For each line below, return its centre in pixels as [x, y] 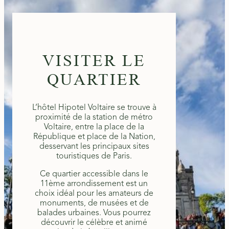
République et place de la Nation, [94, 137]
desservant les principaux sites [94, 146]
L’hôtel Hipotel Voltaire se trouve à [94, 108]
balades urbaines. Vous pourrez [94, 213]
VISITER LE [94, 61]
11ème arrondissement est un [94, 184]
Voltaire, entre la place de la [94, 127]
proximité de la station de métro [94, 117]
